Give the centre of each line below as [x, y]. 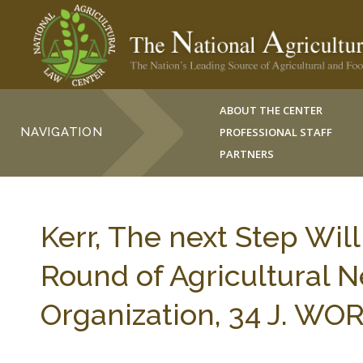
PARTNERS [247, 154]
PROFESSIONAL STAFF [276, 132]
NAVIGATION [62, 132]
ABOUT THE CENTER [271, 110]
